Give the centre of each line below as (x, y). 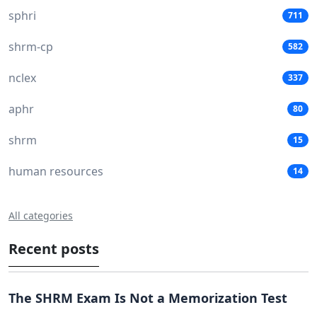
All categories (41, 216)
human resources (56, 172)
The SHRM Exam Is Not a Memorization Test (148, 298)
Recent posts (54, 249)
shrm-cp (31, 47)
